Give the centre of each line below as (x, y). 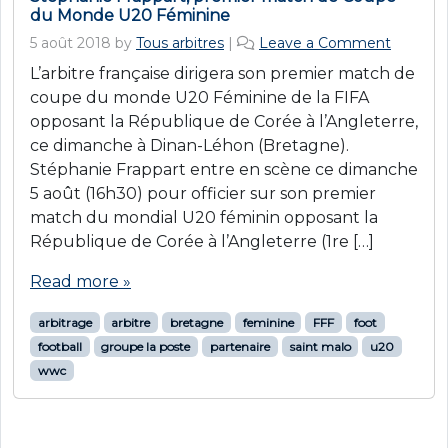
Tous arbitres (180, 42)
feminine (268, 322)
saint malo (320, 346)
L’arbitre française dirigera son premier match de (222, 73)
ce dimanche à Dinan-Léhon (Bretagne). (189, 145)
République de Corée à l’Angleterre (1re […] (202, 241)
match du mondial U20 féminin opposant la (204, 217)
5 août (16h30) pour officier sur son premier (203, 193)
